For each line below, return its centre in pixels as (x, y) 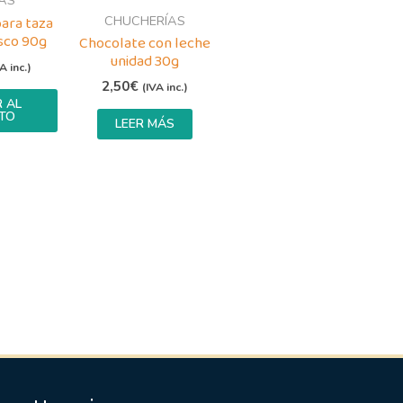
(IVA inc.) (165, 88)
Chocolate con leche (144, 43)
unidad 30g (145, 61)
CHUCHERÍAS (144, 20)
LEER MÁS (144, 123)
